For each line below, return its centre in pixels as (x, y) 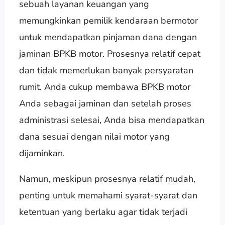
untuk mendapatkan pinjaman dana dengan (108, 37)
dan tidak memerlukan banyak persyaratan (106, 70)
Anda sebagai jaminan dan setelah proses (105, 103)
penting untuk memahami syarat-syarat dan (108, 195)
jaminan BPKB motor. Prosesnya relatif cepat (109, 53)
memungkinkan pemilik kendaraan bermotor (108, 20)
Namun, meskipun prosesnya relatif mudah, (107, 179)
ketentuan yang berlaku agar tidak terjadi (103, 212)
